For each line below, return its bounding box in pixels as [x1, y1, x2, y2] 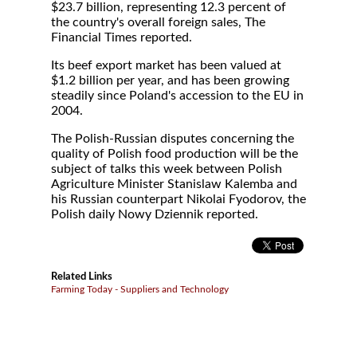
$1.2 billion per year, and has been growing [51, 74, 289, 87]
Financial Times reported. [51, 31, 192, 44]
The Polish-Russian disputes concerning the [51, 132, 294, 145]
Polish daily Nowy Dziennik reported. [51, 208, 258, 221]
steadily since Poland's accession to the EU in [51, 89, 304, 102]
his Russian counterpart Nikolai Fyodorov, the [51, 193, 306, 206]
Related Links [51, 271, 112, 282]
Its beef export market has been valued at [51, 59, 281, 72]
